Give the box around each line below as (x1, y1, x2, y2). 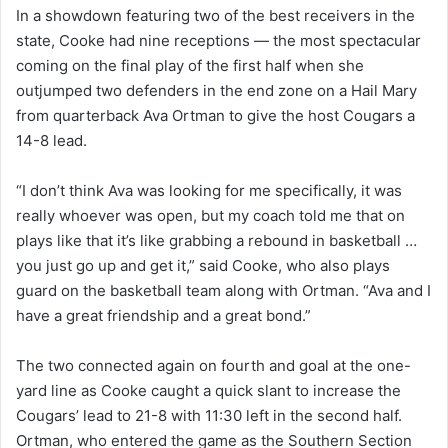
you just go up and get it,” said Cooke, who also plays (16, 255, 390, 275)
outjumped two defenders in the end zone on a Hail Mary (16, 80, 417, 100)
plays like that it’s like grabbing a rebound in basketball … (16, 230, 417, 250)
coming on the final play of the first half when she (16, 55, 364, 75)
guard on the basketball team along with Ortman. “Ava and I (16, 280, 431, 300)
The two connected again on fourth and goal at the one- (16, 355, 411, 375)
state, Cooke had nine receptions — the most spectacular (16, 30, 421, 50)
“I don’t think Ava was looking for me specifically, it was (16, 180, 402, 200)
